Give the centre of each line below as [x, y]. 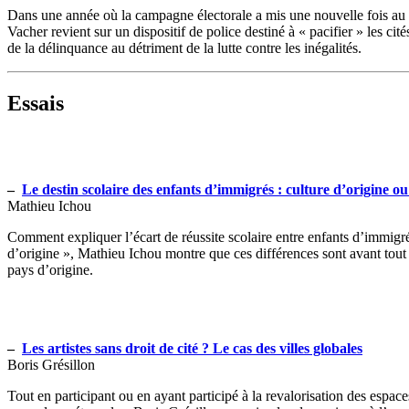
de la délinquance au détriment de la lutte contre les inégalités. [184, 47]
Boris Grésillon [51, 364]
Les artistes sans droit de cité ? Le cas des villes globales [192, 348]
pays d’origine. [50, 269]
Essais [36, 103]
